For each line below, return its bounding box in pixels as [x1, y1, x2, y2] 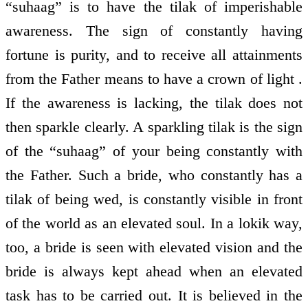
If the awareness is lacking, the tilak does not [5, 94, 302, 112]
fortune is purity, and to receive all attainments [5, 46, 302, 64]
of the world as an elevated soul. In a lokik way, [5, 214, 302, 232]
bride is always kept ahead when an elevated [5, 263, 302, 280]
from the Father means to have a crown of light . [5, 70, 302, 88]
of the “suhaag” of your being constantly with [5, 142, 302, 160]
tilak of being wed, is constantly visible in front [5, 190, 302, 208]
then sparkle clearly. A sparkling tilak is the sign [5, 118, 302, 136]
